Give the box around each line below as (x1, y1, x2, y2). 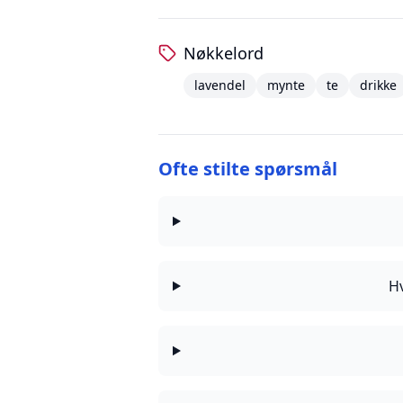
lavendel (194, 76, 246, 94)
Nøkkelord (184, 42, 264, 64)
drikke (360, 76, 397, 94)
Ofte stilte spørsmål (158, 157, 337, 181)
